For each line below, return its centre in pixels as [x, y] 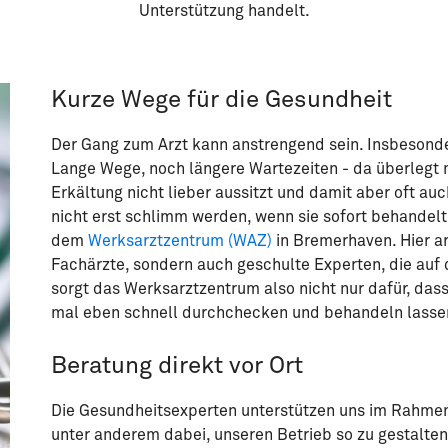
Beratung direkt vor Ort [176, 366]
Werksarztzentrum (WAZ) [179, 241]
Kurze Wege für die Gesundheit [221, 100]
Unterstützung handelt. [224, 11]
